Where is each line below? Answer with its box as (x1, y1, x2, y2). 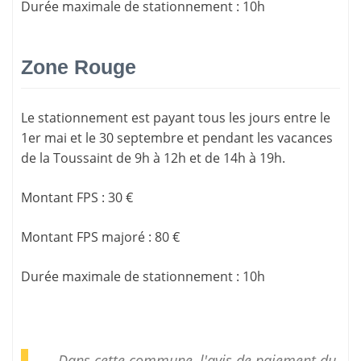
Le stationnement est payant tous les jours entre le (21, 108, 330, 127)
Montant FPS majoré (21, 227, 145, 246)
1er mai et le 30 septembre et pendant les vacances (21, 128, 333, 147)
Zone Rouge (21, 56, 136, 79)
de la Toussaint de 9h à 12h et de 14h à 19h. (21, 148, 285, 167)
